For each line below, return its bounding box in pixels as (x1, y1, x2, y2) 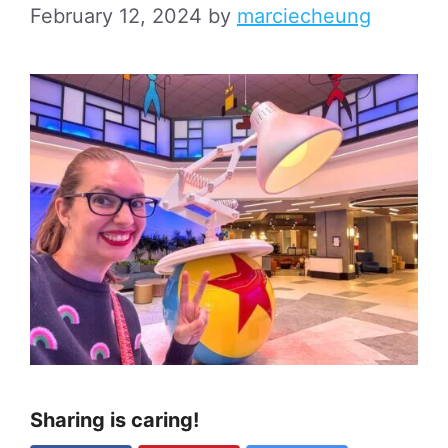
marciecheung (237, 3, 371, 28)
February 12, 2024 (30, 3, 202, 28)
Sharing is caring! (30, 407, 199, 432)
